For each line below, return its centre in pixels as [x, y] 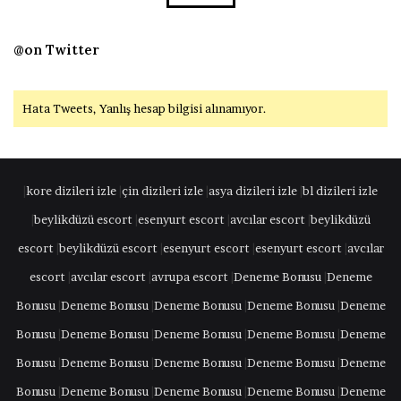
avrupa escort [189, 276]
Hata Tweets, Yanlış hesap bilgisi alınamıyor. [145, 108]
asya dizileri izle [253, 190]
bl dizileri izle [340, 190]
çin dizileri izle [162, 190]
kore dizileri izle [71, 190]
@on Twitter [56, 49]
